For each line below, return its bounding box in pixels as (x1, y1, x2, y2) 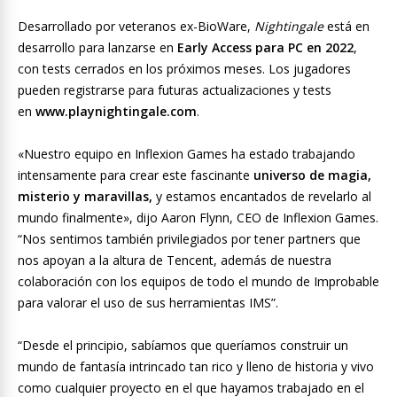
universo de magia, (253, 167, 371, 184)
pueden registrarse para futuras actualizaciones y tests (18, 82, 331, 99)
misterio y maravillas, (18, 188, 152, 206)
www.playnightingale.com (35, 103, 197, 121)
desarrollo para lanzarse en (18, 39, 177, 57)
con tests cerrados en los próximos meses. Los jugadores (18, 60, 351, 78)
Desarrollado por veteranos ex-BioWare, (18, 18, 254, 35)
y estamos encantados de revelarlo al (152, 188, 371, 206)
